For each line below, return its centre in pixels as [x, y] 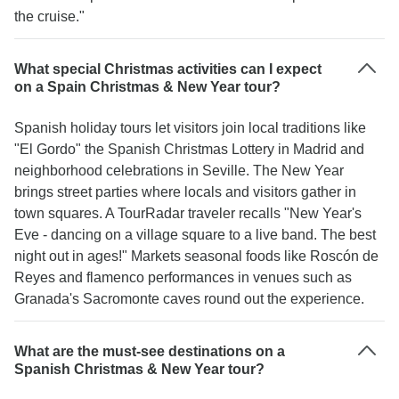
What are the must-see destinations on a [150, 351]
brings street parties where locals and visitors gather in [185, 192]
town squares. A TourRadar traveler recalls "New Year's [188, 213]
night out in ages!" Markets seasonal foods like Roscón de [196, 256]
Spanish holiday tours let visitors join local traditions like [190, 128]
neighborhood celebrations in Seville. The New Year [179, 171]
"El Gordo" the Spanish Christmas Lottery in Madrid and [189, 149]
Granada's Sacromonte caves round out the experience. [189, 299]
